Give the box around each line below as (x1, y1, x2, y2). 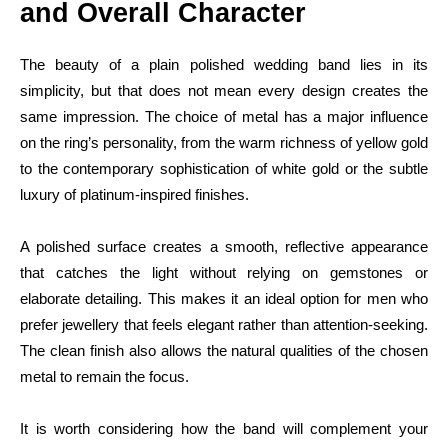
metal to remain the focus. (20, 367, 189, 385)
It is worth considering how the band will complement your (20, 419, 428, 437)
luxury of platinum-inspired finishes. (20, 185, 249, 203)
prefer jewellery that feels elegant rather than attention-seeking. (20, 315, 428, 333)
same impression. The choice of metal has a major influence (20, 107, 428, 125)
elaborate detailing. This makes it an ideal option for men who (20, 289, 428, 307)
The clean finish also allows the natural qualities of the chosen (20, 341, 428, 359)
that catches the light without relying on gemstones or (20, 263, 428, 281)
